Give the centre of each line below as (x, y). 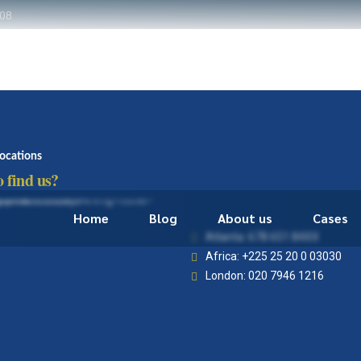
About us (245, 218)
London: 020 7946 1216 (265, 275)
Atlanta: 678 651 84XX (262, 237)
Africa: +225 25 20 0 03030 (274, 256)
